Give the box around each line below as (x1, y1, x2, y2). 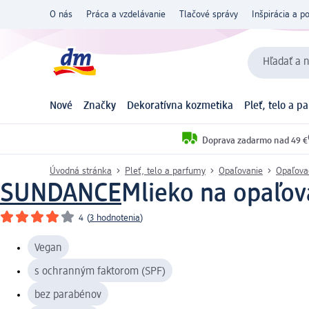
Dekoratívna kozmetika (127, 101, 233, 112)
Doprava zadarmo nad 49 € (202, 135, 308, 146)
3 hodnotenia (90, 212, 140, 223)
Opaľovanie (219, 166, 263, 176)
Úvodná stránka (50, 166, 112, 176)
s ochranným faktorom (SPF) (34, 266, 166, 277)
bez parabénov (34, 289, 101, 301)
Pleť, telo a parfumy (125, 166, 206, 176)
